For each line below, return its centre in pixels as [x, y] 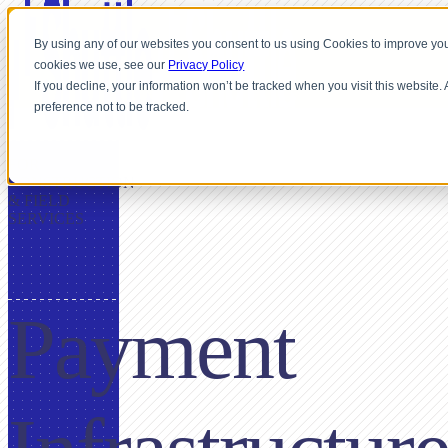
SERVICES [46, 218]
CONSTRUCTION [71, 182]
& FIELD [39, 200]
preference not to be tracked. [112, 107]
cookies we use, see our [101, 65]
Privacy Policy [206, 65]
